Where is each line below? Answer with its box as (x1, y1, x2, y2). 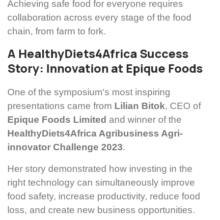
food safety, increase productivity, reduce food (7, 191, 200, 202)
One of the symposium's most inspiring (7, 87, 170, 98)
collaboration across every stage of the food (7, 12, 192, 23)
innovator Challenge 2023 (7, 142, 123, 153)
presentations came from (7, 101, 114, 111)
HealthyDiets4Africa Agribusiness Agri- (7, 128, 183, 139)
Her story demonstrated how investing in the (7, 164, 192, 174)
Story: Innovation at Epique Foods (7, 60, 203, 77)
